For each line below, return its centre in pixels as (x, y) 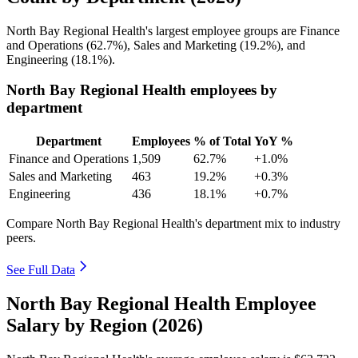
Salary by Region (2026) (105, 325)
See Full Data (41, 270)
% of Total (222, 141)
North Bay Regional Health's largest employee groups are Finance (173, 30)
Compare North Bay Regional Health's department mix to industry (173, 224)
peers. (21, 238)
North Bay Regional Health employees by (142, 90)
